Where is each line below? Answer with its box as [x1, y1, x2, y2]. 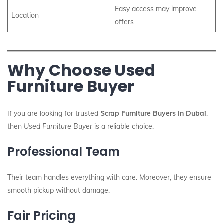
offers [115, 17, 134, 26]
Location [11, 11, 39, 20]
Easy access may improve [115, 4, 197, 13]
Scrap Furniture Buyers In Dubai [100, 109, 206, 118]
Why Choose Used [7, 59, 155, 81]
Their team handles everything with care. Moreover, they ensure [7, 173, 211, 182]
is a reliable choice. [92, 122, 154, 131]
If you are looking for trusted [7, 109, 100, 118]
